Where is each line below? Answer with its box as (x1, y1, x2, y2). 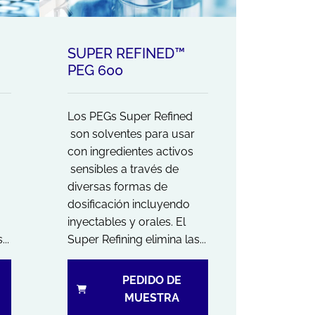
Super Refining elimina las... (67, 232, 206, 246)
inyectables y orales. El (67, 214, 186, 229)
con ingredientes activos (67, 144, 193, 158)
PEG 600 (67, 61, 123, 79)
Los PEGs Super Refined (67, 109, 193, 123)
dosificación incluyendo (67, 197, 190, 211)
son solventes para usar (67, 127, 195, 141)
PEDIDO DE (122, 273, 181, 287)
